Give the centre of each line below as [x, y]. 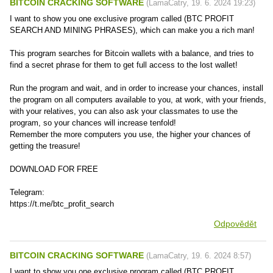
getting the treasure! [45, 146]
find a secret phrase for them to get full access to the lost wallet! [124, 65]
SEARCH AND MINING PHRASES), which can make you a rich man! [132, 30]
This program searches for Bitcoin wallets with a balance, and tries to [132, 53]
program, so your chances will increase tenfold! [93, 123]
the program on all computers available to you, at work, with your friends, [138, 100]
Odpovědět [235, 224]
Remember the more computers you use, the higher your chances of [130, 134]
